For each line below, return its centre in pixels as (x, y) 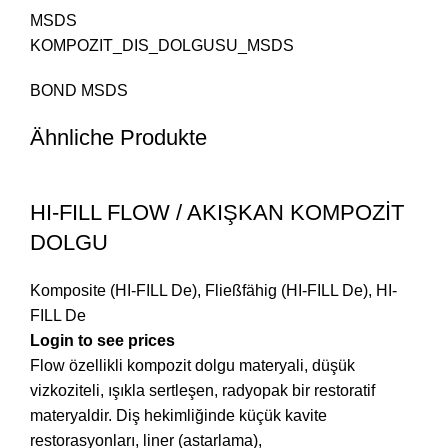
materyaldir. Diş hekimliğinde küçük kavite (178, 416)
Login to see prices (102, 341)
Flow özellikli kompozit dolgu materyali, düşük (192, 366)
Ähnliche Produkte (118, 138)
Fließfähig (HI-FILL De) (286, 291)
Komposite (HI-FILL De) (113, 291)
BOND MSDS (79, 91)
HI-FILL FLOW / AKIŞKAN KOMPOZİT (217, 213)
